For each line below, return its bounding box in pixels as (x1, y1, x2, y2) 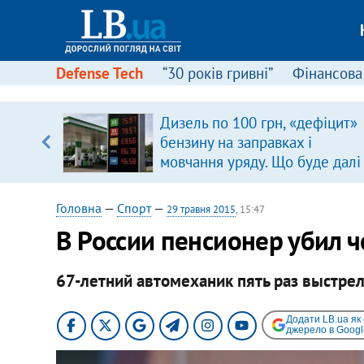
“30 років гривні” (162, 63, 273, 83)
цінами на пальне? (159, 171, 283, 191)
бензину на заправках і (159, 132, 312, 152)
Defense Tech (55, 63, 143, 83)
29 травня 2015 (166, 202, 236, 216)
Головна (55, 200, 102, 216)
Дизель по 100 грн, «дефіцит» (159, 113, 357, 132)
